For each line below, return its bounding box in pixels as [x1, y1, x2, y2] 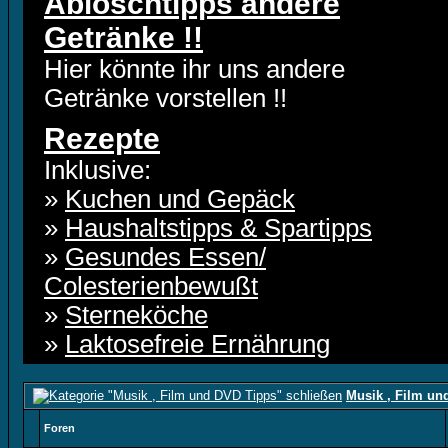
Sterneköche [65, 301, 208, 329]
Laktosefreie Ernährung [65, 330, 330, 358]
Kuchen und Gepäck [65, 185, 295, 213]
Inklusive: [44, 156, 151, 184]
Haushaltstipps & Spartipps [65, 214, 372, 242]
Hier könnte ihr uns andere [44, 55, 345, 83]
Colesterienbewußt [44, 272, 258, 300]
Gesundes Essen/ [65, 243, 266, 271]
